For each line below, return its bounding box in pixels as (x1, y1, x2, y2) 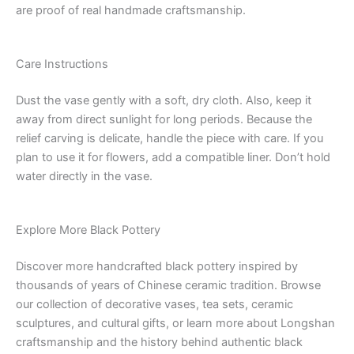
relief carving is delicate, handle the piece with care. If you (16, 131, 323, 146)
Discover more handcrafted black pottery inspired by (16, 259, 298, 274)
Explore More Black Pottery (16, 223, 160, 238)
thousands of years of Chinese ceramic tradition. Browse (16, 278, 321, 293)
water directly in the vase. (16, 169, 153, 184)
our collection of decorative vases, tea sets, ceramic (16, 297, 293, 312)
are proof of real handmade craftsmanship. (16, 3, 246, 18)
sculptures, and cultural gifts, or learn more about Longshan (16, 316, 335, 331)
